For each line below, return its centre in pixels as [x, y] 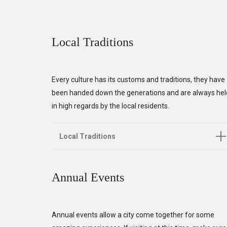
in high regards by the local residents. [110, 106]
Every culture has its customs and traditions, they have [138, 79]
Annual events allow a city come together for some [133, 215]
